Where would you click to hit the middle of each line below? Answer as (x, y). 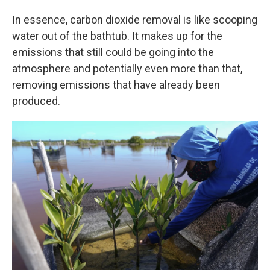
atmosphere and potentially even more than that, (127, 68)
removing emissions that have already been (116, 85)
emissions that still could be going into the (113, 52)
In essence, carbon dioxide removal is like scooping (135, 20)
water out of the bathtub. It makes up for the (117, 36)
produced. (36, 101)
